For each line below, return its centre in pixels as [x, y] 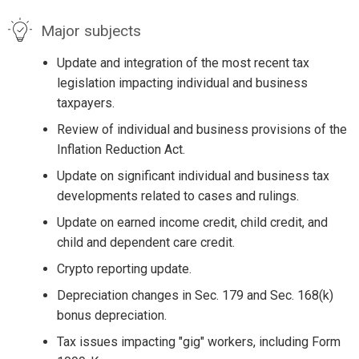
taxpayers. [85, 103]
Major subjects [91, 30]
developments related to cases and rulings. [177, 196]
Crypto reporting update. [124, 268]
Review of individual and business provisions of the [202, 129]
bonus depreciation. [111, 315]
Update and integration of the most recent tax [183, 63]
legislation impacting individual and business [182, 83]
